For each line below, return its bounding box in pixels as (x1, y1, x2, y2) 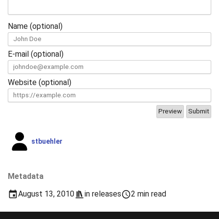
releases (91, 189, 121, 199)
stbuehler (31, 137, 63, 145)
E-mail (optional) (8, 49, 64, 59)
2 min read (131, 189, 167, 199)
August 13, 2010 (18, 189, 74, 199)
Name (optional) (8, 21, 63, 31)
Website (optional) (8, 78, 71, 88)
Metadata (8, 172, 44, 181)
